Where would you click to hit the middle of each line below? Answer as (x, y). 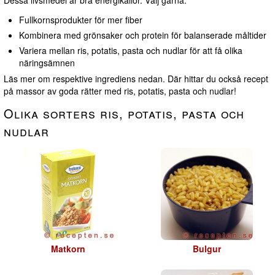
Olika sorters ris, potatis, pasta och (124, 114)
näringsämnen (47, 63)
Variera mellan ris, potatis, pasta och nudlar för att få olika (131, 51)
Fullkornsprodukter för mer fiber (81, 20)
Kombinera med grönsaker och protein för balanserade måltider (143, 35)
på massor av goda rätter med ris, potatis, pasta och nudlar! (120, 91)
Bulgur (207, 249)
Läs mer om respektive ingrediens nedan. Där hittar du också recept (136, 79)
